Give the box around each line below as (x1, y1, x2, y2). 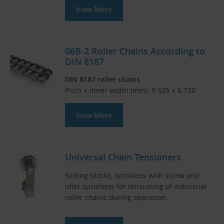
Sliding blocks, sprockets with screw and (65, 170, 199, 180)
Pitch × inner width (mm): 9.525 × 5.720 (65, 85, 195, 95)
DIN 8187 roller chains (65, 74, 140, 84)
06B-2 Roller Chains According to (65, 45, 205, 57)
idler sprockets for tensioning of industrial (65, 181, 206, 191)
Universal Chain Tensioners (65, 151, 181, 163)
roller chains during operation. (65, 192, 168, 202)
